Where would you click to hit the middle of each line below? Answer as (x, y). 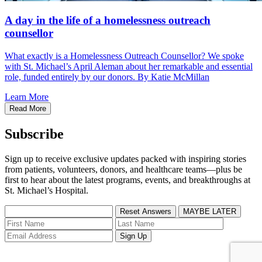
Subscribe (34, 134)
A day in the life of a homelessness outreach (108, 20)
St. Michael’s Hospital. (46, 190)
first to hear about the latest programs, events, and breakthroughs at (127, 180)
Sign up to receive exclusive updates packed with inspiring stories (125, 158)
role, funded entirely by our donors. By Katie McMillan (107, 77)
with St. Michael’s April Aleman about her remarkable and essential (129, 67)
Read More (28, 109)
